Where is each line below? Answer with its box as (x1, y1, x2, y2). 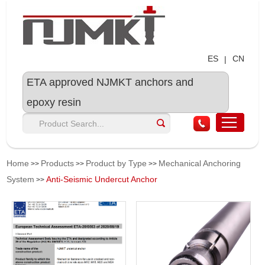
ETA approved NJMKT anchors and (27, 76, 194, 88)
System (7, 174, 35, 184)
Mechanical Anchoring (159, 159, 241, 168)
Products (41, 159, 75, 168)
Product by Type (86, 159, 147, 168)
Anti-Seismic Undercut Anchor (46, 174, 158, 184)
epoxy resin (27, 96, 82, 108)
